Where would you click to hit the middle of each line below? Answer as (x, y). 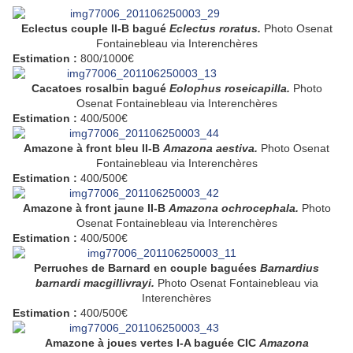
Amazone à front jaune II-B (95, 208)
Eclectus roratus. (216, 29)
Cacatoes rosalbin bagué (100, 89)
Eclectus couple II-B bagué (95, 29)
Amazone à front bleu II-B (93, 149)
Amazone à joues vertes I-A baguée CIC (152, 343)
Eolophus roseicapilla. (231, 89)
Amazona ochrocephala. (235, 208)
